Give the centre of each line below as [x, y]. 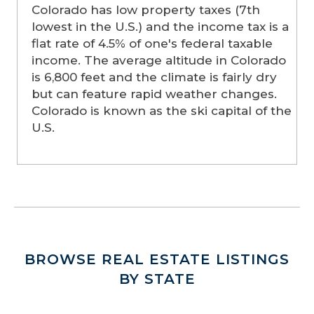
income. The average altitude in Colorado [159, 61]
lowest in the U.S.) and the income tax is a [160, 27]
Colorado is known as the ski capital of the [162, 111]
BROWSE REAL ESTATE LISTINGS [157, 260]
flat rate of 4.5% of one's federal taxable [152, 44]
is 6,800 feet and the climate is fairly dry [154, 77]
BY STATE [157, 279]
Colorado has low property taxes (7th [146, 10]
